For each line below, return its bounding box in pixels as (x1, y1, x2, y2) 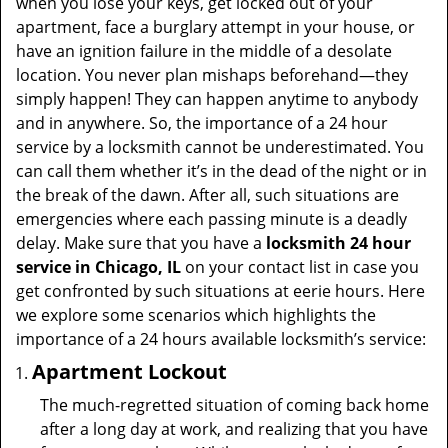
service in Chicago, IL (16, 256, 181, 278)
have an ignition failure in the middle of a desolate (16, 40, 392, 62)
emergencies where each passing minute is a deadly (16, 208, 407, 230)
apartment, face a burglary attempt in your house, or (16, 16, 415, 38)
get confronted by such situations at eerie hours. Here (16, 280, 425, 302)
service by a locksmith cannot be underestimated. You (16, 136, 424, 158)
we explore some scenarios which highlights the (16, 304, 376, 326)
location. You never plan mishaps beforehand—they (16, 64, 408, 86)
